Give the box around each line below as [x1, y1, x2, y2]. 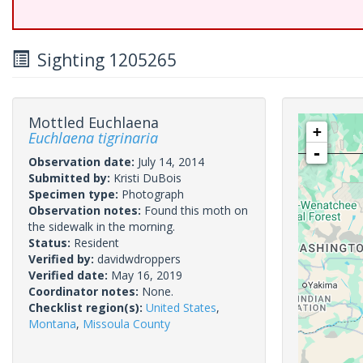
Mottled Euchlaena [28, 113, 159, 132]
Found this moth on [144, 203, 248, 218]
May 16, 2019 [111, 267, 182, 283]
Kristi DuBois [113, 170, 181, 186]
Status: [28, 235, 74, 250]
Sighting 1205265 [29, 49, 177, 71]
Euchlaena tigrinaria [28, 128, 158, 147]
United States [146, 300, 216, 315]
